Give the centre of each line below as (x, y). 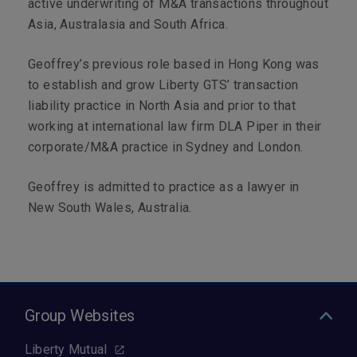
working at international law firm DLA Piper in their (175, 126)
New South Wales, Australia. (110, 208)
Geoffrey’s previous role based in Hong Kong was (174, 64)
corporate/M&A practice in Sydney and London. (167, 147)
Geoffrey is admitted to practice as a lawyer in (164, 187)
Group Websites (80, 316)
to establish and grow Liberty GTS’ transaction (163, 85)
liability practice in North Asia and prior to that (162, 106)
